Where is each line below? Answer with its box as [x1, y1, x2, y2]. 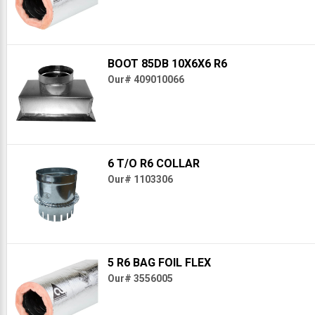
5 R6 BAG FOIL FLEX [107, 256, 211, 270]
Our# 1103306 [107, 173, 173, 185]
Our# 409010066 [107, 74, 184, 86]
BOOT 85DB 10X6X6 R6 [107, 57, 227, 71]
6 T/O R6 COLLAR [107, 156, 200, 170]
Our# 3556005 [107, 273, 173, 285]
